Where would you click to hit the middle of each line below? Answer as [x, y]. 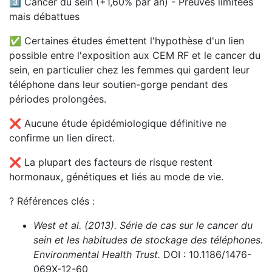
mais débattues [44, 16]
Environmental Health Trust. [97, 254]
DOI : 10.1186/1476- [206, 254]
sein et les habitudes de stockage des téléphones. [148, 240]
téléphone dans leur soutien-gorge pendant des [118, 84]
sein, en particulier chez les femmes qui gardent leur [129, 70]
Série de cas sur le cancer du [186, 225]
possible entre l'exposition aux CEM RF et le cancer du [135, 55]
